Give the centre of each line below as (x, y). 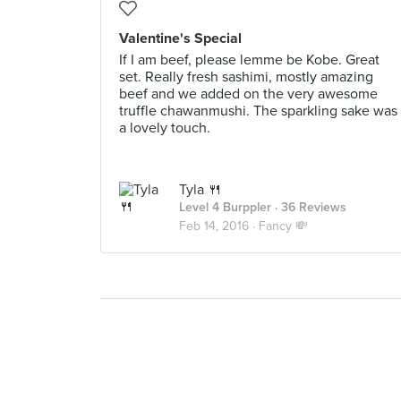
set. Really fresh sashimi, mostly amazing (246, 77)
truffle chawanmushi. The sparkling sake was (258, 111)
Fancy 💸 (283, 226)
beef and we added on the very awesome (248, 94)
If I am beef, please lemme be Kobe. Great (249, 60)
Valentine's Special (180, 38)
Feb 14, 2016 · (219, 226)
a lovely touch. (165, 128)
